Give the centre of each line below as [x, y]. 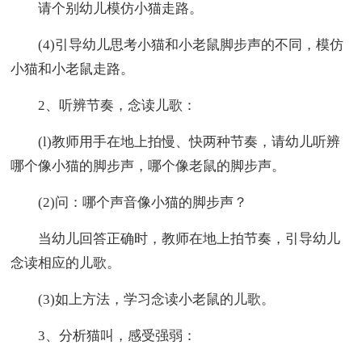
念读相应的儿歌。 [66, 263]
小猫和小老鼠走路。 [73, 69]
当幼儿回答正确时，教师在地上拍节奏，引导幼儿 [176, 238]
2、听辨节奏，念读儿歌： [104, 105]
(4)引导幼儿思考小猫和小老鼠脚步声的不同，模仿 [177, 44]
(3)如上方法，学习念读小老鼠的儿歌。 [143, 299]
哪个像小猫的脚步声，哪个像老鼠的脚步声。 [148, 166]
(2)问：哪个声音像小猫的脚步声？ [129, 202]
